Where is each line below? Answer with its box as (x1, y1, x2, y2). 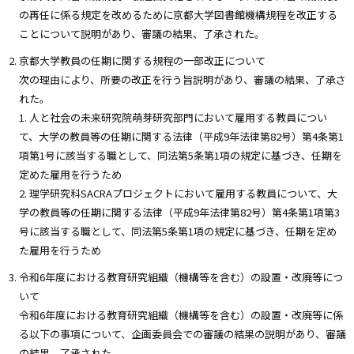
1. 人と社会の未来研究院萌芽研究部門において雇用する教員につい (19, 109, 327, 125)
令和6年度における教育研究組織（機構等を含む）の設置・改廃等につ (19, 269, 343, 284)
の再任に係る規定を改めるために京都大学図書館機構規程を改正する (19, 6, 337, 22)
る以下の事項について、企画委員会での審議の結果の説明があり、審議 (19, 326, 346, 341)
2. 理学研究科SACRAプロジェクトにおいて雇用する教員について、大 (19, 185, 337, 201)
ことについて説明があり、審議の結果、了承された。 (19, 25, 265, 41)
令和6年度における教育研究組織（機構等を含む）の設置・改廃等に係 (19, 307, 343, 322)
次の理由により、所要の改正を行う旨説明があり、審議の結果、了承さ (19, 71, 346, 87)
